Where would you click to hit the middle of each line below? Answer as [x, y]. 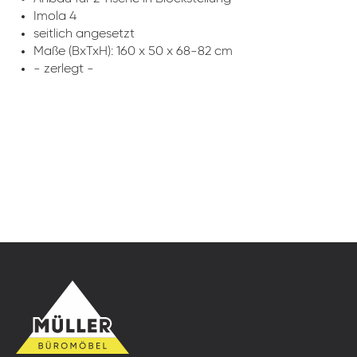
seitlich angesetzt [84, 34]
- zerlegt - [64, 69]
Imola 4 [55, 17]
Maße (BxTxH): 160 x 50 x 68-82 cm [133, 52]
